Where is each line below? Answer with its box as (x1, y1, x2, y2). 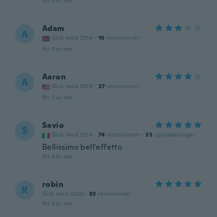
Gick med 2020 (42, 190, 84, 198)
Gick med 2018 (52, 82, 93, 90)
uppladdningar (155, 131, 195, 139)
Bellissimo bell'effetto (42, 142, 123, 152)
